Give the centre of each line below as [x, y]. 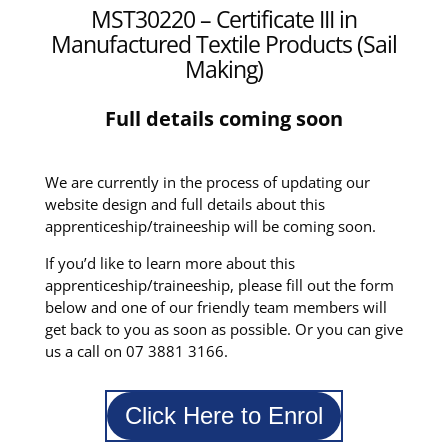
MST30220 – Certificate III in [223, 19]
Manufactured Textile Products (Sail [223, 44]
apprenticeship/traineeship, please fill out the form [219, 285]
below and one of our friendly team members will [215, 307]
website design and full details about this [184, 204]
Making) [223, 69]
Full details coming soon [223, 119]
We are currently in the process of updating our [207, 182]
